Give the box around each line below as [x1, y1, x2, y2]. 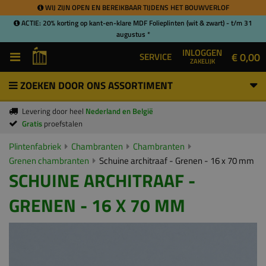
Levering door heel [22, 105, 85, 117]
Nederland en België [85, 105, 153, 117]
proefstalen [44, 118, 83, 129]
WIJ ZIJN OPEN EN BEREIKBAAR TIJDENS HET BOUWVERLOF [43, 2, 229, 13]
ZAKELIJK [189, 56, 215, 66]
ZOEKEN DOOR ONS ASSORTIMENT [18, 78, 173, 93]
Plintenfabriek [9, 140, 61, 153]
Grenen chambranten [9, 154, 89, 167]
